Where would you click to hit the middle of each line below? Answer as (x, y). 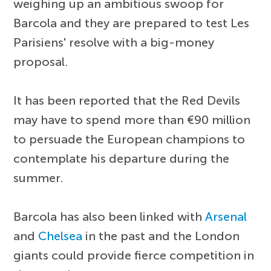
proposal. (41, 62)
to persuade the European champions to (129, 139)
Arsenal (226, 217)
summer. (39, 178)
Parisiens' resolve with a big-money (114, 43)
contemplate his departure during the (122, 159)
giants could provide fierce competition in (134, 256)
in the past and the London (161, 236)
